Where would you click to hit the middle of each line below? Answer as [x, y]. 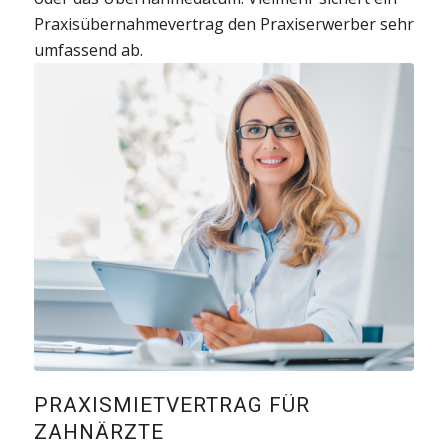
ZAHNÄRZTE [98, 432]
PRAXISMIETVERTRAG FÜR [171, 405]
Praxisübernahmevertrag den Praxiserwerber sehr [223, 24]
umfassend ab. [88, 50]
